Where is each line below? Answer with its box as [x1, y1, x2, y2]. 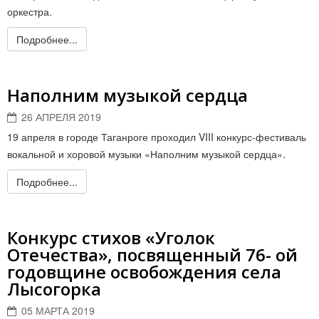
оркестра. [7, 4, 52, 19]
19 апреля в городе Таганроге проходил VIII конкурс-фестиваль [7, 130, 306, 144]
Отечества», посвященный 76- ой [7, 243, 298, 266]
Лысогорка [7, 277, 101, 300]
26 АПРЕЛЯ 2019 [21, 110, 101, 124]
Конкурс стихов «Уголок [7, 226, 215, 249]
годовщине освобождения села [7, 260, 281, 283]
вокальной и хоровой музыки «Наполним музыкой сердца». [7, 147, 286, 161]
